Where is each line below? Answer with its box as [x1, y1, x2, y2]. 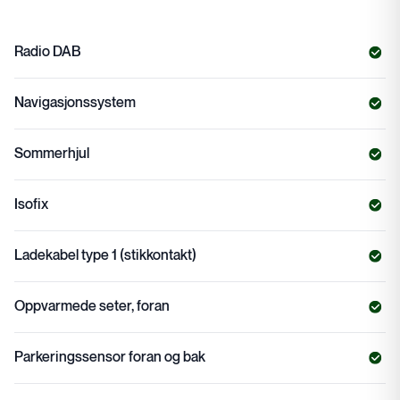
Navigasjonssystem [14, 96, 136, 112]
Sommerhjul [14, 146, 89, 162]
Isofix [14, 197, 48, 213]
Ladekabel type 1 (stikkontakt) [14, 248, 196, 264]
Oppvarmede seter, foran [14, 299, 170, 315]
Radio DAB [14, 45, 80, 61]
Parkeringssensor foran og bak [14, 350, 205, 366]
